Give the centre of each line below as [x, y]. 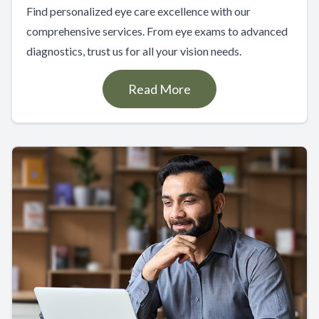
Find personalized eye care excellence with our [138, 11]
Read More [159, 89]
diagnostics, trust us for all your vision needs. [134, 51]
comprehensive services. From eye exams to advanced [157, 31]
